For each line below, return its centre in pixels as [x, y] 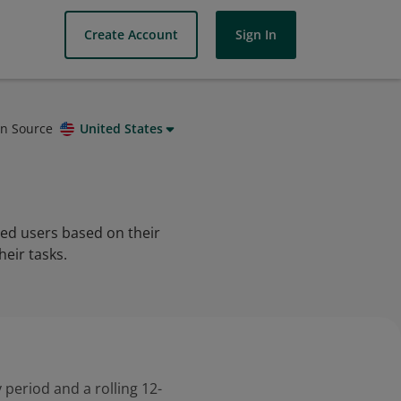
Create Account [131, 34]
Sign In [256, 34]
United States [121, 128]
